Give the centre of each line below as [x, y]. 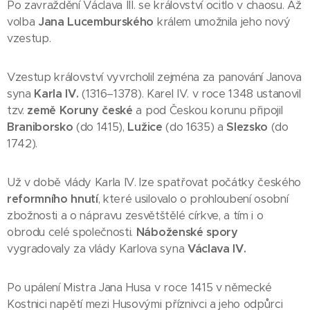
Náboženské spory [187, 232]
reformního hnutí [53, 199]
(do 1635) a [194, 127]
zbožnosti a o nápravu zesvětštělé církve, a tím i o [135, 216]
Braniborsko [40, 127]
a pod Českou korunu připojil [208, 110]
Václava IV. [217, 249]
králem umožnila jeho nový [222, 22]
